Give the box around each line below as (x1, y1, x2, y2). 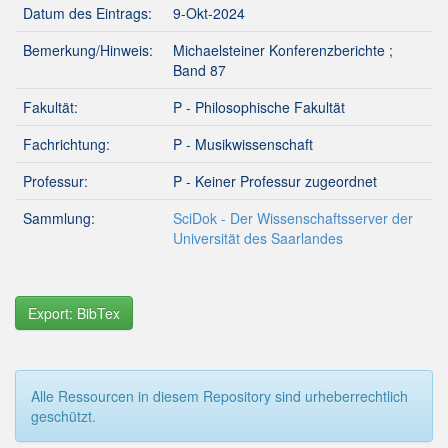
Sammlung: (23, 208, 95, 228)
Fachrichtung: (23, 134, 114, 154)
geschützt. (31, 406, 96, 426)
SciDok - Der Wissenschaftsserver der (173, 208, 413, 228)
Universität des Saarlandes (173, 228, 343, 248)
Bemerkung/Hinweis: (23, 40, 157, 60)
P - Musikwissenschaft (173, 134, 313, 154)
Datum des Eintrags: (23, 3, 156, 23)
